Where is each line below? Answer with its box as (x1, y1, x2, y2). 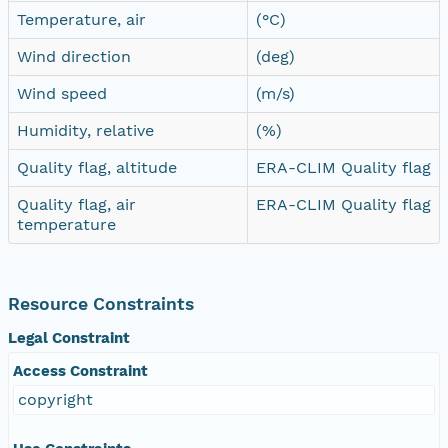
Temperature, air (17, 9, 146, 29)
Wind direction (17, 46, 131, 66)
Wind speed (17, 83, 107, 103)
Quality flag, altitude (17, 157, 177, 177)
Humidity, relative (17, 120, 154, 140)
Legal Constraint (8, 328, 130, 347)
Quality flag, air (17, 194, 136, 214)
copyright (18, 389, 93, 409)
